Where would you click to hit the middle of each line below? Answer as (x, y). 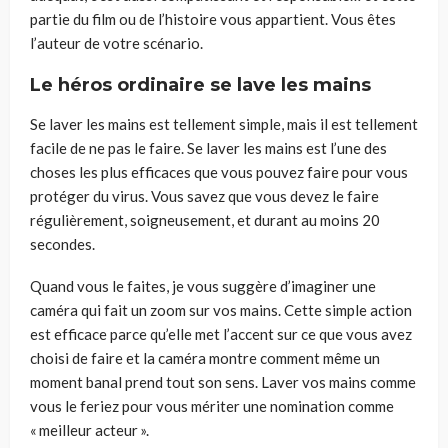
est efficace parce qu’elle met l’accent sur (164, 333)
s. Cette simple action (341, 309)
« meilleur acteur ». (89, 429)
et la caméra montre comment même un (253, 357)
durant (277, 219)
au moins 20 (340, 219)
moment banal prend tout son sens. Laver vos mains (198, 381)
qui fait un (114, 309)
